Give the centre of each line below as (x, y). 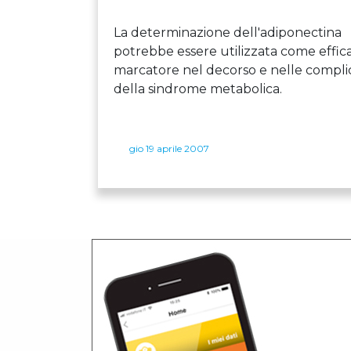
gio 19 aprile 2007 (169, 148)
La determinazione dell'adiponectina (228, 32)
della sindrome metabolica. (198, 89)
